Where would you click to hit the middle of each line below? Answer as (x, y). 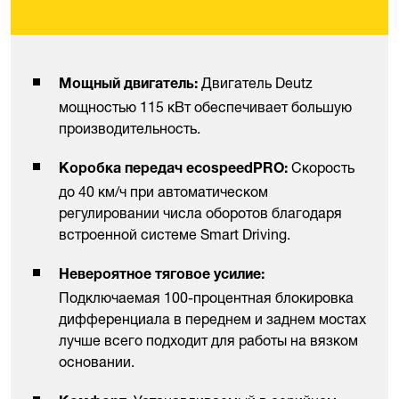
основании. (97, 362)
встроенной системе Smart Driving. (175, 235)
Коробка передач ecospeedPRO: (173, 171)
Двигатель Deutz (255, 83)
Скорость (321, 168)
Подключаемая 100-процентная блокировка (206, 298)
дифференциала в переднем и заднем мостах (212, 319)
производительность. (130, 129)
